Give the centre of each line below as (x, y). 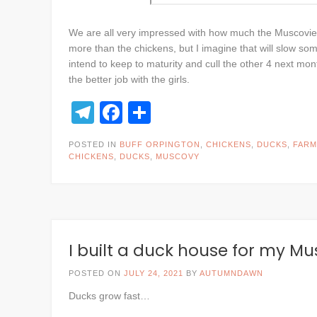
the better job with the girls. (129, 79)
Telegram (141, 113)
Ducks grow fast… (109, 296)
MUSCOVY (178, 156)
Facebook (173, 113)
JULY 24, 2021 (154, 273)
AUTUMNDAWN (231, 273)
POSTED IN (94, 144)
